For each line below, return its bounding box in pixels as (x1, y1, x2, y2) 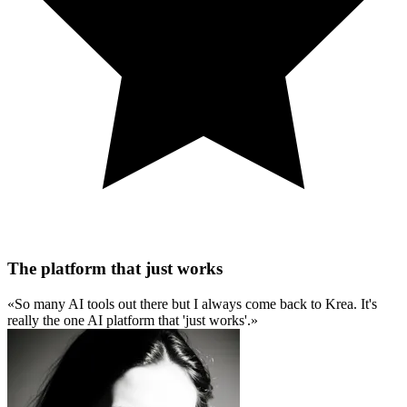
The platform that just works (7, 259, 223, 278)
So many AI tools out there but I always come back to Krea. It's (15, 295, 377, 312)
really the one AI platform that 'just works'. (7, 312, 251, 328)
